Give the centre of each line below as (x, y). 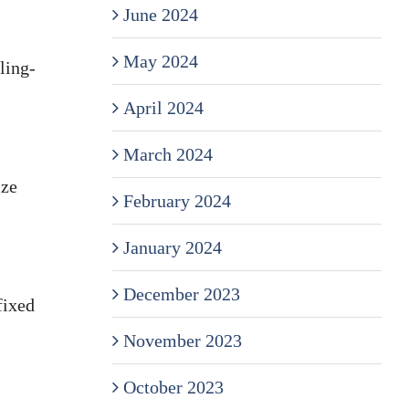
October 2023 (173, 387)
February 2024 (177, 200)
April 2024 (163, 107)
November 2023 (182, 340)
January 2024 (172, 247)
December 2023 (181, 294)
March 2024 (168, 154)
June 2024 (160, 14)
